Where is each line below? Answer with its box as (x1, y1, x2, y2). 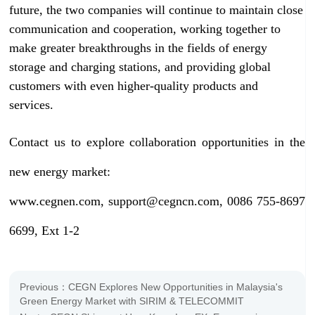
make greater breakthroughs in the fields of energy (9, 41, 268, 56)
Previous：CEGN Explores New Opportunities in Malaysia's (19, 282, 283, 293)
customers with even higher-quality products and (9, 79, 259, 94)
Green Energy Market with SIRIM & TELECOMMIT (19, 296, 244, 307)
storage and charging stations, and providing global (9, 60, 271, 75)
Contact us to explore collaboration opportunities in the (9, 135, 305, 150)
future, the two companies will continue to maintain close (9, 3, 304, 18)
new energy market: (9, 165, 111, 179)
